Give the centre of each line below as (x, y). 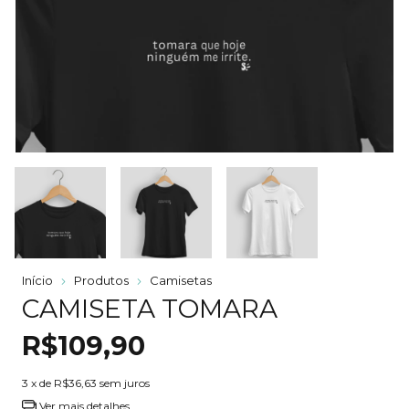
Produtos (101, 280)
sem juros (125, 383)
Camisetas (181, 280)
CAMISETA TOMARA (150, 308)
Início (37, 280)
